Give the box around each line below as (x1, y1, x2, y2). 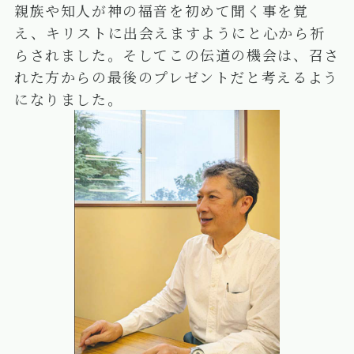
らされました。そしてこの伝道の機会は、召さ (13, 44, 340, 66)
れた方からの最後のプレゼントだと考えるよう (13, 66, 339, 88)
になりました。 (13, 88, 123, 110)
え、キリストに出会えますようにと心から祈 (13, 22, 326, 43)
